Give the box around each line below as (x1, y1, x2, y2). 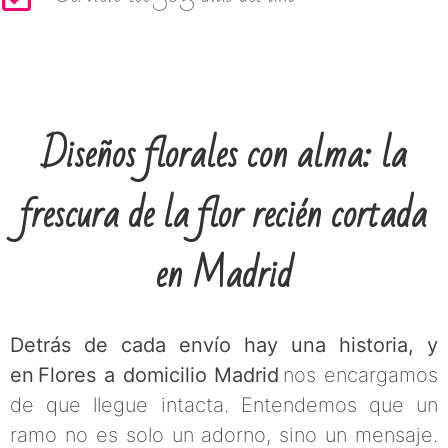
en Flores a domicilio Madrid (10, 362, 280, 387)
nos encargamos (279, 362, 438, 387)
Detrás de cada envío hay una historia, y (10, 332, 438, 357)
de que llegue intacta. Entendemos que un (10, 392, 438, 417)
